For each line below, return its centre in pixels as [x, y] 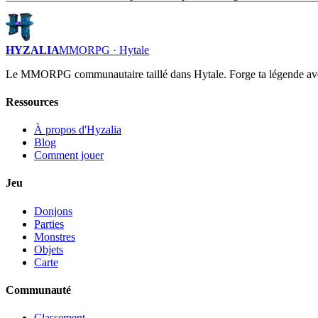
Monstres [55, 236]
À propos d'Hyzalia [78, 130]
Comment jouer [69, 155]
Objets [49, 249]
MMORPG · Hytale [104, 50]
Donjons [53, 211]
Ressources [32, 102]
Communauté [39, 290]
